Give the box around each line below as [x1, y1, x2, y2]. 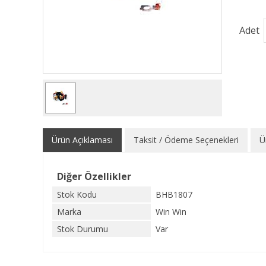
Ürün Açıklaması [52, 134, 113, 145]
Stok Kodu [57, 189, 97, 200]
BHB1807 [156, 189, 192, 200]
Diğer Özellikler [57, 170, 131, 183]
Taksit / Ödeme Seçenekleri [134, 134, 239, 145]
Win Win [156, 206, 186, 217]
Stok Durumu [57, 223, 108, 235]
